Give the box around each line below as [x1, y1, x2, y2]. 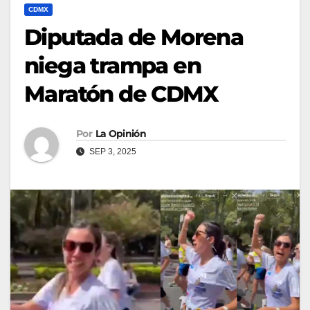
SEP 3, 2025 [87, 146, 136, 156]
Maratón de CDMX [24, 80, 218, 107]
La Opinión [95, 127, 146, 140]
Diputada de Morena [24, 23, 244, 51]
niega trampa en [24, 51, 201, 79]
